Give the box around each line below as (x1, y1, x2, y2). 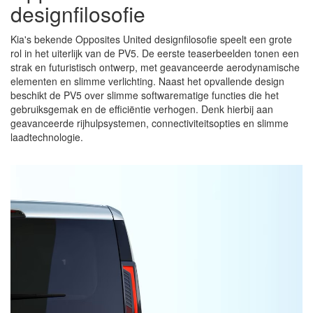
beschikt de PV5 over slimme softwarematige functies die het (10, 88, 279, 103)
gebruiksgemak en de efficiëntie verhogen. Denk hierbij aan (10, 102, 273, 117)
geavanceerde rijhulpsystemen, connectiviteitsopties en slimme (10, 116, 289, 131)
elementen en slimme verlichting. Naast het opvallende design (10, 74, 284, 89)
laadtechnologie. (10, 130, 83, 145)
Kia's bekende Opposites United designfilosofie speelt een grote (10, 32, 292, 47)
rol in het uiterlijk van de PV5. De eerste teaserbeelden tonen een (10, 46, 299, 61)
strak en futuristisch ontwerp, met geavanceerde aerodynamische (10, 60, 300, 75)
